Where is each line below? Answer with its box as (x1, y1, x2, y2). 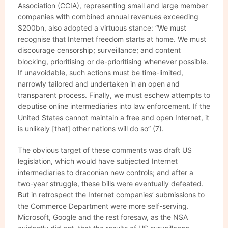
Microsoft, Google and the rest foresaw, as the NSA (17, 213, 188, 221)
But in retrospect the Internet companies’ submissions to (17, 190, 205, 199)
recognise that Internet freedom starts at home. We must (17, 35, 206, 43)
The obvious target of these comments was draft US (17, 146, 192, 154)
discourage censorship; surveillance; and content (17, 46, 181, 54)
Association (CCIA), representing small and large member (17, 1, 208, 10)
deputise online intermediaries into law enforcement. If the (17, 102, 210, 110)
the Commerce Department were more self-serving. (17, 202, 189, 210)
